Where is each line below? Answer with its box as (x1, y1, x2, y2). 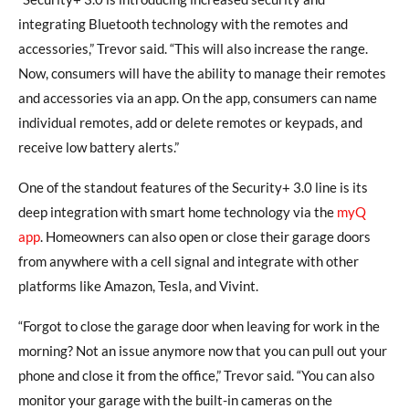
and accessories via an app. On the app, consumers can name (18, 89, 377, 106)
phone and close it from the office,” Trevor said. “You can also (18, 366, 374, 383)
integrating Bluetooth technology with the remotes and (18, 15, 348, 32)
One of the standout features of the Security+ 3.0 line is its (18, 178, 368, 195)
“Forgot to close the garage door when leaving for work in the (18, 317, 380, 334)
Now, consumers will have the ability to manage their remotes (18, 64, 386, 81)
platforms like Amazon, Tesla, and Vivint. (18, 277, 258, 294)
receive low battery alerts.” (18, 138, 179, 155)
